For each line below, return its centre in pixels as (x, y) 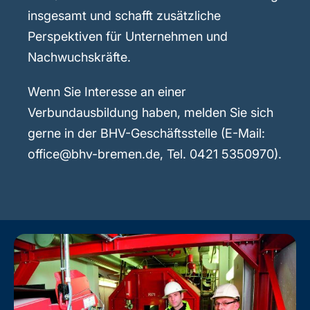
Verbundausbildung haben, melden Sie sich (151, 112)
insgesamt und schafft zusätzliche (124, 15)
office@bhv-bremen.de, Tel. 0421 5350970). (155, 154)
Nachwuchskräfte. (79, 57)
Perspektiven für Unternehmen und (128, 36)
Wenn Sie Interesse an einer (107, 91)
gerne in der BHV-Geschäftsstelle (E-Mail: (146, 133)
